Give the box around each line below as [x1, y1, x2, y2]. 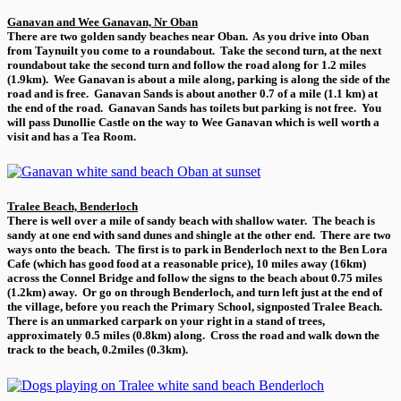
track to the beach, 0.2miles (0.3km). [7, 343, 188, 357]
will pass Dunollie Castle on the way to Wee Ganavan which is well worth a [7, 115, 380, 129]
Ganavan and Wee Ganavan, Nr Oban [7, 14, 198, 29]
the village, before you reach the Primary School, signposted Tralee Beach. [7, 300, 385, 314]
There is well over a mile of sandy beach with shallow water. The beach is [7, 214, 375, 228]
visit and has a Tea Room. [7, 129, 136, 143]
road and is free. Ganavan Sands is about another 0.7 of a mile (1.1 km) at [7, 86, 378, 100]
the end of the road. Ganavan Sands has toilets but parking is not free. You [7, 100, 381, 115]
